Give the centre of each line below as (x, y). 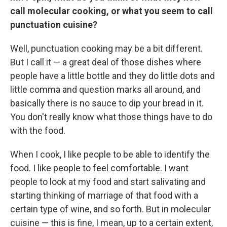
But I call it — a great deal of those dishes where (106, 62)
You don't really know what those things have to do (111, 117)
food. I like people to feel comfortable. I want (99, 168)
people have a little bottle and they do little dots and (112, 76)
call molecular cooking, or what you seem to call (111, 11)
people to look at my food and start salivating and (108, 182)
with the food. (38, 130)
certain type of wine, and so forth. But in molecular (110, 209)
